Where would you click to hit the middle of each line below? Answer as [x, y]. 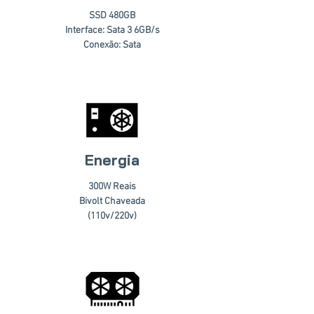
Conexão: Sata [112, 45]
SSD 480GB [112, 16]
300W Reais [112, 187]
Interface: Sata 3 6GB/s [112, 30]
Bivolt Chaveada [112, 202]
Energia [112, 160]
